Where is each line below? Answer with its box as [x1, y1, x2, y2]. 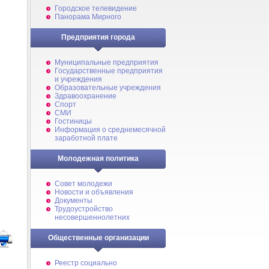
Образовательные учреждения [55, 83, 161, 92]
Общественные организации [47, 234, 149, 242]
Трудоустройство [55, 205, 113, 213]
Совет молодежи [55, 180, 112, 188]
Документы [55, 196, 92, 205]
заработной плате [55, 134, 118, 142]
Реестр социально [55, 259, 117, 267]
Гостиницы [55, 117, 92, 125]
